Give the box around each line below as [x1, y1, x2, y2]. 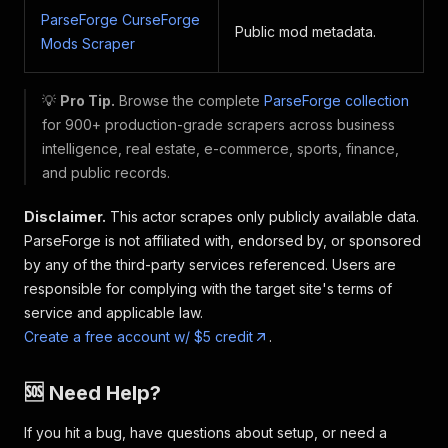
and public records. [42, 164, 170, 181]
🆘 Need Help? [24, 381, 161, 405]
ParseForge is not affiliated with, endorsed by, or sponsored [24, 232, 421, 249]
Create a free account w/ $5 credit [24, 328, 253, 345]
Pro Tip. [60, 92, 115, 109]
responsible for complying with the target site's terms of [24, 280, 392, 297]
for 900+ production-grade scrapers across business [42, 116, 395, 133]
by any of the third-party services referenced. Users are [24, 256, 396, 273]
